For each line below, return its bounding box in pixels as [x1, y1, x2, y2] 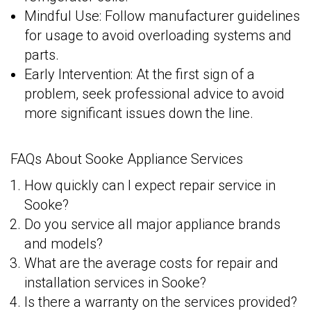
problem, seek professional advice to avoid [24, 85, 285, 103]
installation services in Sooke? [24, 274, 206, 292]
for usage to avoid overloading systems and [24, 27, 292, 44]
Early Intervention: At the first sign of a [24, 66, 255, 83]
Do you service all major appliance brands [24, 216, 280, 233]
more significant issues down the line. [24, 105, 253, 122]
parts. [24, 47, 59, 64]
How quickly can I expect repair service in [24, 177, 276, 194]
